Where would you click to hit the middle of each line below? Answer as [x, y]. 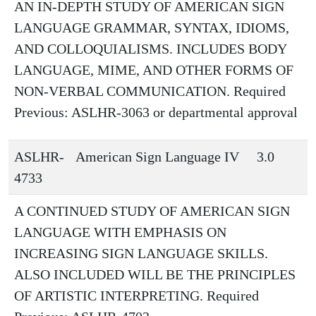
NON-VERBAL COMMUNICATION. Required [150, 91]
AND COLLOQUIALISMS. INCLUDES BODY [150, 49]
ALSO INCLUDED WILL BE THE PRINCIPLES [155, 274]
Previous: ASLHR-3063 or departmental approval [156, 112]
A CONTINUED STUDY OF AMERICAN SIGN [152, 211]
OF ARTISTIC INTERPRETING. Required [136, 296]
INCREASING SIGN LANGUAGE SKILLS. [141, 253]
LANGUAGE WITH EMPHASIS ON [120, 232]
